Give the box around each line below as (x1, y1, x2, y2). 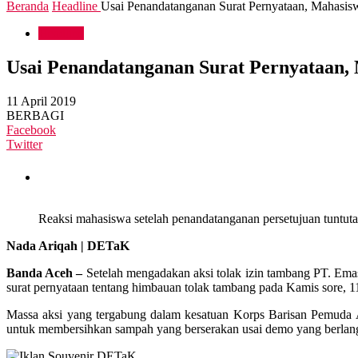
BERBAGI (6, 108, 64, 122)
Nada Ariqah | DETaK (6, 238, 129, 253)
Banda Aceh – (6, 265, 83, 280)
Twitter (6, 137, 42, 151)
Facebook (6, 122, 56, 137)
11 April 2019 (6, 93, 76, 108)
